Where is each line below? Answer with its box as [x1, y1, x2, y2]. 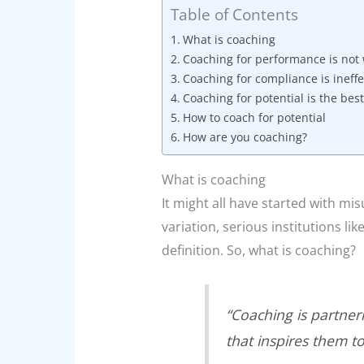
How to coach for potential [182, 110, 326, 126]
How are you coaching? [182, 129, 307, 145]
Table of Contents [170, 3, 298, 26]
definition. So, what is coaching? [161, 241, 356, 260]
